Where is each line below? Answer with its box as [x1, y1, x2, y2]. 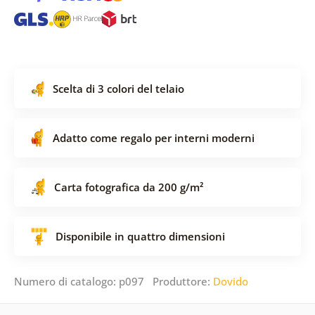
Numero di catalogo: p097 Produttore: [13, 274, 213, 288]
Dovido [212, 274, 248, 288]
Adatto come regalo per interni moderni [52, 130, 255, 145]
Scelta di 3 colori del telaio [52, 81, 184, 96]
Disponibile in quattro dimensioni [55, 229, 225, 243]
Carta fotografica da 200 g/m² [53, 179, 203, 194]
